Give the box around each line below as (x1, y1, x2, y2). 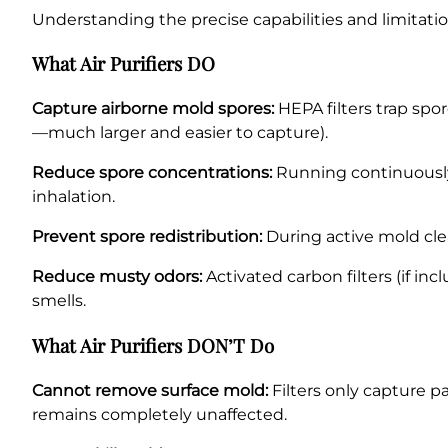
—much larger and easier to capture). (32, 123, 328, 143)
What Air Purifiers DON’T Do (32, 332, 274, 358)
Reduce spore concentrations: (32, 163, 272, 183)
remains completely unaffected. (32, 404, 287, 424)
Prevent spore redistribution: (32, 227, 262, 247)
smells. (32, 291, 86, 311)
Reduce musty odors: (32, 267, 202, 287)
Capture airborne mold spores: (32, 99, 274, 119)
